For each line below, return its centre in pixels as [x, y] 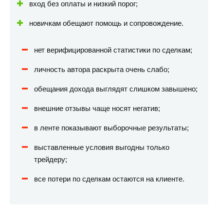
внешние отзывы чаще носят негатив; [97, 109]
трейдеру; [51, 160]
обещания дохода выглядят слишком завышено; [116, 89]
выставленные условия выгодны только [102, 147]
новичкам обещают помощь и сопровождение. [106, 23]
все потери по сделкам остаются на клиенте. [109, 179]
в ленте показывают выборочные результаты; [111, 128]
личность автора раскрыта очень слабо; [102, 70]
